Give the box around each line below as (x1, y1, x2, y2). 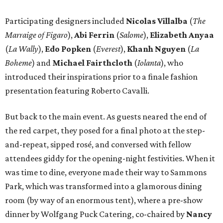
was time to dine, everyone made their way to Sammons (5, 167, 207, 178)
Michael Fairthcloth (52, 58, 132, 68)
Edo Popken (45, 44, 91, 54)
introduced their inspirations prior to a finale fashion (5, 72, 198, 82)
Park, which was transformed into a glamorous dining (5, 181, 202, 192)
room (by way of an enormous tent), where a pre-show (5, 195, 203, 206)
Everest (96, 44, 120, 54)
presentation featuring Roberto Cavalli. (5, 86, 149, 96)
